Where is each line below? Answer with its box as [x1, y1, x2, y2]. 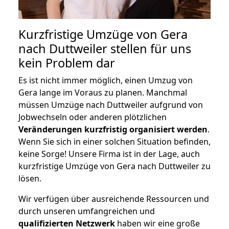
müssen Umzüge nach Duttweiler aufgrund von [18, 99, 203, 110]
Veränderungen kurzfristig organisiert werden [18, 123, 208, 135]
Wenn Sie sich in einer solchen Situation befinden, [18, 135, 211, 147]
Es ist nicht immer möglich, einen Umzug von [18, 74, 193, 86]
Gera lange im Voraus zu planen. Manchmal [18, 86, 187, 98]
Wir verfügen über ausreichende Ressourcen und [18, 193, 209, 204]
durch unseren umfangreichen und [18, 205, 155, 217]
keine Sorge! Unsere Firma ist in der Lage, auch [18, 148, 200, 159]
